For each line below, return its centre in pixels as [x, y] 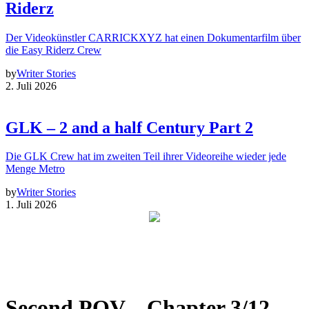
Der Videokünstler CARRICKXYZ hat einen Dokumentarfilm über [153, 37]
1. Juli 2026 [31, 205]
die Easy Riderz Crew [53, 50]
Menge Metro [35, 169]
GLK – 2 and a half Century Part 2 [129, 127]
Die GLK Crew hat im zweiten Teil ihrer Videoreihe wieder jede [146, 157]
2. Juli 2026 [31, 86]
